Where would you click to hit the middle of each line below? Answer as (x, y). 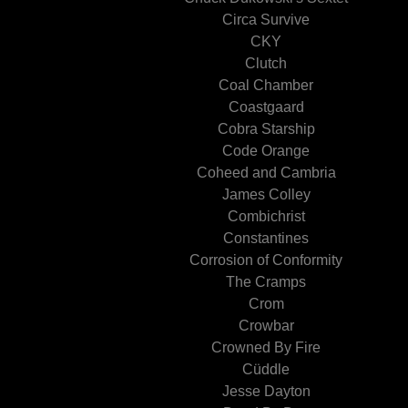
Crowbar (266, 326)
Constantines (266, 238)
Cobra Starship (266, 129)
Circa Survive (266, 20)
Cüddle (266, 369)
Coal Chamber (266, 85)
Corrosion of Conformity (266, 260)
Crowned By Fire (266, 347)
